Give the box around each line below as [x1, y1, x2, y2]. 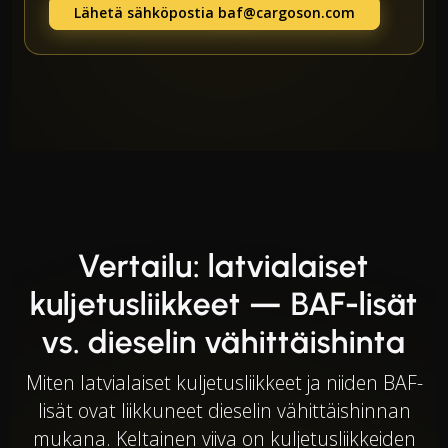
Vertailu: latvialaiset [79, 246, 369, 285]
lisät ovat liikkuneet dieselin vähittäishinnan [37, 396, 411, 424]
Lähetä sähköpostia [74, 2, 218, 22]
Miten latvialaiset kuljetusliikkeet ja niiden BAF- [25, 368, 423, 396]
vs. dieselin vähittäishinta [42, 322, 406, 361]
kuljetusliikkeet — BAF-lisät [29, 284, 419, 323]
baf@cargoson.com [218, 2, 355, 22]
